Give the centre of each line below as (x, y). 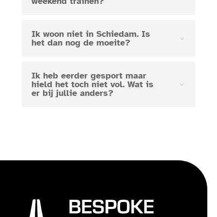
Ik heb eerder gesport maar (89, 76)
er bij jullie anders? (72, 93)
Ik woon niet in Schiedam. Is (91, 34)
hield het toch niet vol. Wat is (92, 85)
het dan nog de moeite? (81, 43)
